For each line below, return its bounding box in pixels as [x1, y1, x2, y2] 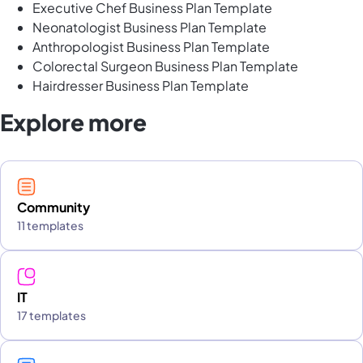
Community [17, 199, 90, 216]
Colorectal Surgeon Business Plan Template [32, 58, 298, 75]
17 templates [17, 308, 86, 323]
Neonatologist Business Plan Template [32, 19, 267, 36]
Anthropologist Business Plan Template [32, 38, 270, 56]
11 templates [17, 218, 83, 233]
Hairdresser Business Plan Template [32, 77, 249, 95]
